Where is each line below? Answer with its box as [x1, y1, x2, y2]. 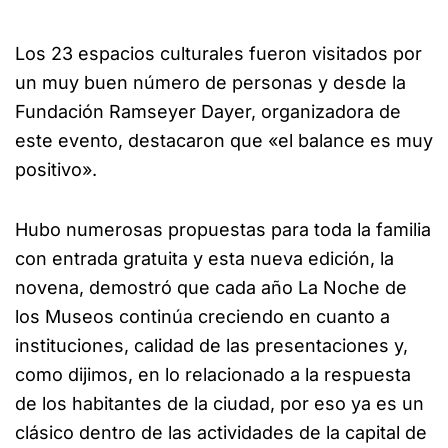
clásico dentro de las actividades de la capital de [15, 422, 427, 444]
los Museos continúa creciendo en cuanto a [15, 306, 390, 328]
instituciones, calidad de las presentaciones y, [15, 335, 408, 357]
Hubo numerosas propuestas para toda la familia [15, 219, 431, 241]
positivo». [15, 158, 97, 180]
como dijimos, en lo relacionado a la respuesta [15, 364, 411, 386]
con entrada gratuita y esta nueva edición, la [15, 248, 394, 270]
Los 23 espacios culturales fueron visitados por [15, 42, 422, 64]
